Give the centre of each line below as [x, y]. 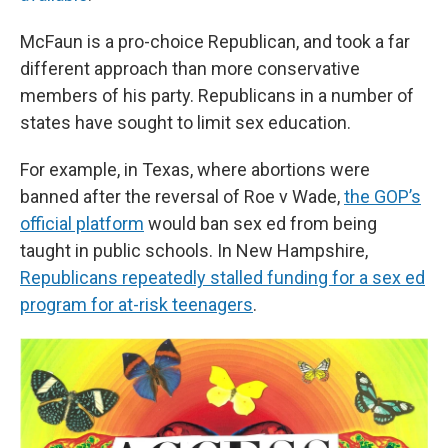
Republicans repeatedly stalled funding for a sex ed [222, 278]
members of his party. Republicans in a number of [217, 96]
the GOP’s [382, 197]
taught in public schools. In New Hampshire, [194, 251]
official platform [82, 224]
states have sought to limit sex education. [185, 123]
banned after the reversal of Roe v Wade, [182, 197]
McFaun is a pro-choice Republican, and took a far [215, 42]
